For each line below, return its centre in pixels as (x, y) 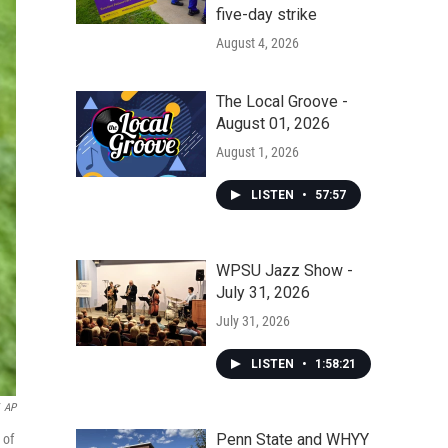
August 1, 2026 (257, 152)
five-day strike (266, 14)
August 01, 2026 (273, 123)
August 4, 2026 (257, 43)
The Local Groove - (282, 101)
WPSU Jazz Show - (284, 270)
